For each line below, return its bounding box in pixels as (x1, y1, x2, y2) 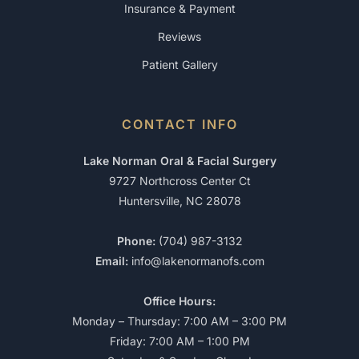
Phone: (116, 234, 155, 248)
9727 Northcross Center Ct (108, 174, 251, 188)
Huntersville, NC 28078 (118, 194, 241, 208)
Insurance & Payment (123, 2, 236, 15)
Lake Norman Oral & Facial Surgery (83, 154, 276, 167)
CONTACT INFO (121, 116, 238, 132)
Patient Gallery (141, 58, 218, 71)
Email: (95, 254, 128, 268)
